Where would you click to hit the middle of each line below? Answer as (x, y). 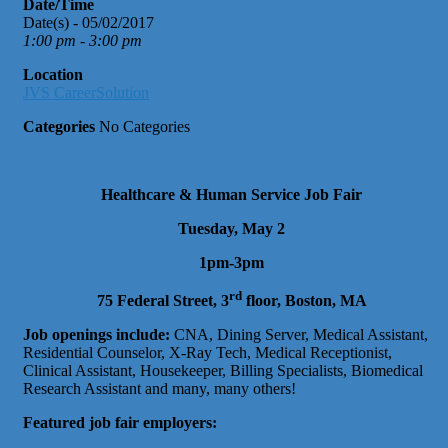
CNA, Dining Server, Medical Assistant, (299, 334)
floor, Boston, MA (304, 300)
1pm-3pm (231, 262)
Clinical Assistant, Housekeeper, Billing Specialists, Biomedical (223, 370)
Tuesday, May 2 (231, 228)
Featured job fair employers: (120, 422)
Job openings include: (96, 334)
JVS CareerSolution (86, 92)
